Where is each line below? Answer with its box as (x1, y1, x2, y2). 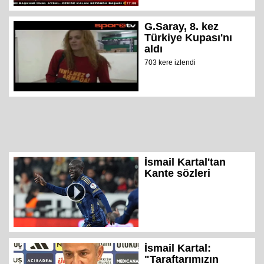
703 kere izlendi (144, 58, 196, 67)
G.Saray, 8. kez (144, 21, 219, 33)
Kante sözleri (144, 167, 211, 180)
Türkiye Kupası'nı (144, 32, 233, 44)
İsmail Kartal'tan (144, 156, 226, 169)
